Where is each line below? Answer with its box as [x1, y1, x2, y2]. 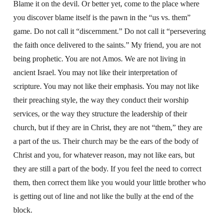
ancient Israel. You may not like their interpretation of [13, 68, 177, 77]
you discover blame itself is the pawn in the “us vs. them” [13, 13, 191, 22]
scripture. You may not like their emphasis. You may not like [13, 82, 199, 90]
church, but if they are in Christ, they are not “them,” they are [13, 123, 202, 132]
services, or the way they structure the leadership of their [13, 110, 187, 118]
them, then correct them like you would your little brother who [13, 178, 206, 187]
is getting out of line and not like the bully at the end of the [13, 192, 193, 200]
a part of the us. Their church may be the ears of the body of [13, 137, 198, 145]
